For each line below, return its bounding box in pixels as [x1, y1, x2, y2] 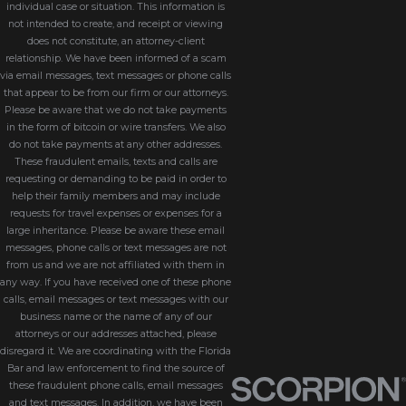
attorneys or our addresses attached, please [14, 327, 217, 340]
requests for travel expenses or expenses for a [9, 207, 222, 219]
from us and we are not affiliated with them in [6, 258, 225, 271]
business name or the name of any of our [19, 310, 212, 323]
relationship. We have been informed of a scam [5, 52, 227, 64]
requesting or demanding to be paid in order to [5, 172, 227, 185]
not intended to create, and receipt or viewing [8, 17, 223, 30]
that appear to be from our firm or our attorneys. [3, 86, 228, 99]
